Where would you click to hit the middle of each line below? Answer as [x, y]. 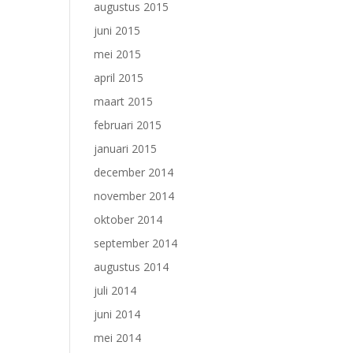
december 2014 [134, 172]
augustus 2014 [132, 267]
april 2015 [119, 78]
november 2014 [134, 196]
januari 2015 [126, 149]
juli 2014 [115, 290]
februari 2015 [128, 125]
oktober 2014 [128, 219]
